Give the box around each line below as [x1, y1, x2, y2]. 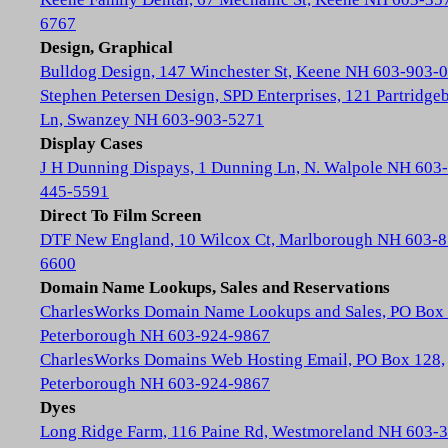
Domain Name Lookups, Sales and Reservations [40, 278, 390, 297]
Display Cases [40, 134, 143, 153]
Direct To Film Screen [40, 206, 201, 225]
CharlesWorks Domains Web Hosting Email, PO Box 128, [40, 350, 445, 369]
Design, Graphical [40, 38, 173, 57]
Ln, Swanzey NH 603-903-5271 [40, 110, 264, 129]
